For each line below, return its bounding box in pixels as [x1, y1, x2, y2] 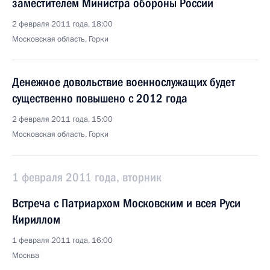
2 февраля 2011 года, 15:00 [12, 114, 113, 125]
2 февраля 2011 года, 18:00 [12, 19, 113, 30]
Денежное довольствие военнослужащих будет [12, 75, 235, 89]
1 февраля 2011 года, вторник [12, 170, 162, 184]
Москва [12, 250, 39, 261]
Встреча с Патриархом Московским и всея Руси [12, 196, 240, 210]
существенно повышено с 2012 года [12, 91, 187, 105]
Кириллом [12, 212, 60, 227]
